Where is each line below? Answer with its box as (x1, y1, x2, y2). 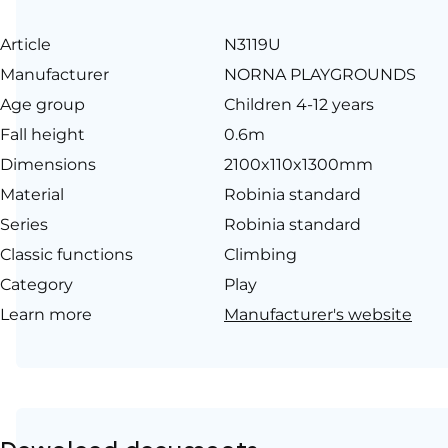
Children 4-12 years (224, 94, 374, 114)
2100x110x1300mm (224, 154, 373, 174)
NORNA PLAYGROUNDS (224, 64, 416, 84)
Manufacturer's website (224, 304, 412, 324)
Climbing (224, 244, 297, 264)
